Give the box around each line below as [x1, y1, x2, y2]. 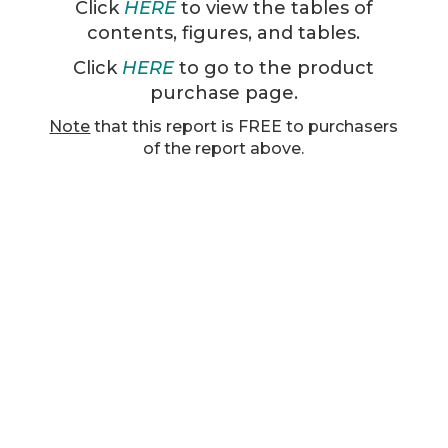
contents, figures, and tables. [87, 21, 361, 44]
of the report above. [143, 138, 305, 158]
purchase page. [149, 81, 298, 104]
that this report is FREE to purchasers [90, 116, 399, 136]
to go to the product [174, 56, 375, 79]
